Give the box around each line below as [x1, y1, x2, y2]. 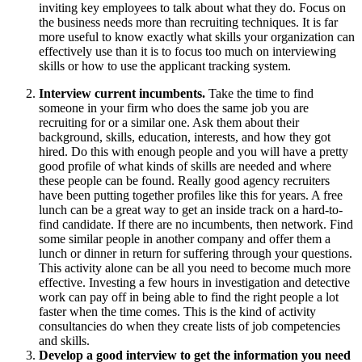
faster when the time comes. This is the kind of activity [39, 305, 316, 319]
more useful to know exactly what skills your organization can [39, 30, 355, 44]
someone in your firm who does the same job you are [39, 101, 309, 116]
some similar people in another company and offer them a [39, 232, 330, 246]
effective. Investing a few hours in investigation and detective [39, 276, 350, 290]
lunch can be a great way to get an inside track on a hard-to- [39, 203, 343, 217]
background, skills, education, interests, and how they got [39, 130, 330, 145]
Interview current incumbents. [39, 86, 205, 101]
